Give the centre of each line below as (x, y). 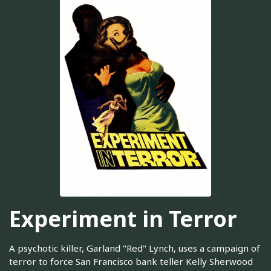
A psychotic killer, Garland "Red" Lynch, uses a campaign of (135, 248)
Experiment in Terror (123, 218)
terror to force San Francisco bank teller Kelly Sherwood (131, 262)
